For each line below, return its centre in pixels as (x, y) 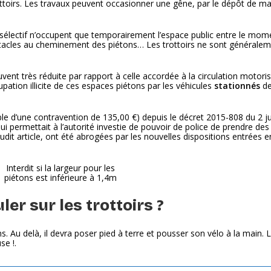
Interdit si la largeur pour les (60, 168)
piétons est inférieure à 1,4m (60, 178)
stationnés (237, 86)
